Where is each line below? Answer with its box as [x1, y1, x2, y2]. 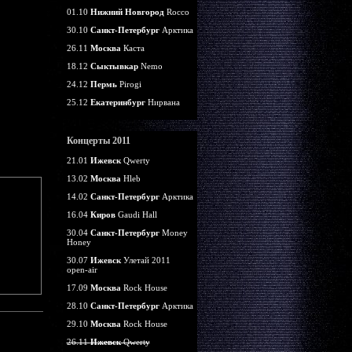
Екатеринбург [90, 97, 145, 107]
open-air [66, 265, 97, 274]
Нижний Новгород [90, 7, 164, 16]
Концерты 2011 [66, 135, 130, 146]
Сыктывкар [90, 61, 138, 71]
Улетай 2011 [120, 255, 170, 265]
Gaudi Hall [115, 210, 157, 219]
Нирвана [145, 97, 180, 107]
